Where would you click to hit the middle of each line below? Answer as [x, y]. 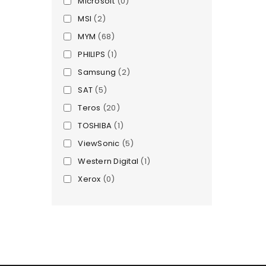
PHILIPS [91, 54]
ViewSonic [99, 143]
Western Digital [108, 161]
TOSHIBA [95, 126]
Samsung [97, 72]
